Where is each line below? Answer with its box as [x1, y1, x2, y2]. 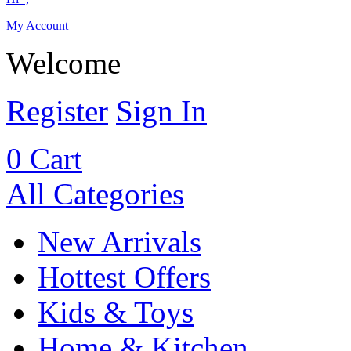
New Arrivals [38, 225, 201, 259]
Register [6, 94, 108, 128]
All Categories [6, 177, 184, 212]
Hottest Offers [38, 260, 211, 295]
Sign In [116, 94, 207, 128]
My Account [6, 19, 68, 33]
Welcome [6, 46, 121, 81]
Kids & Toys [38, 295, 194, 330]
